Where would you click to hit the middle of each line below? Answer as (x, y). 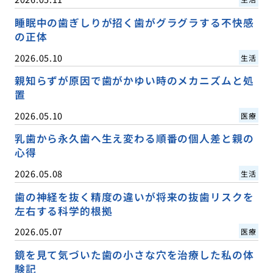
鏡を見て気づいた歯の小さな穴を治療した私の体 (134, 254)
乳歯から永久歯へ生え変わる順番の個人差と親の (134, 139)
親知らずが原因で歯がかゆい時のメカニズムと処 (134, 81)
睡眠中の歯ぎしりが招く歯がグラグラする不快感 (134, 23)
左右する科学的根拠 (63, 211)
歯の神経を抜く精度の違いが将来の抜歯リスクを (134, 197)
